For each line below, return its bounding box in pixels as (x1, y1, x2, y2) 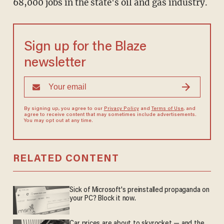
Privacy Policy (103, 106, 139, 112)
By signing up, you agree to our (23, 106, 104, 112)
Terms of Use (151, 106, 183, 112)
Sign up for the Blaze (23, 40, 146, 54)
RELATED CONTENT (12, 154, 119, 164)
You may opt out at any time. (23, 118, 93, 124)
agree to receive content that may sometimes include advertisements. (23, 112, 196, 118)
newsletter (23, 56, 86, 70)
